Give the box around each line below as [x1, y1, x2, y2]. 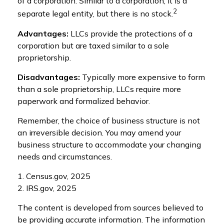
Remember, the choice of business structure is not [17, 115, 200, 125]
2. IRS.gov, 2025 [17, 182, 76, 193]
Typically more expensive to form [80, 71, 205, 82]
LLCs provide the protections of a [68, 28, 192, 38]
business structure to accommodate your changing [17, 139, 201, 149]
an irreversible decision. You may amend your [17, 127, 181, 137]
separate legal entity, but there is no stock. [17, 8, 173, 19]
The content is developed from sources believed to [17, 202, 203, 212]
